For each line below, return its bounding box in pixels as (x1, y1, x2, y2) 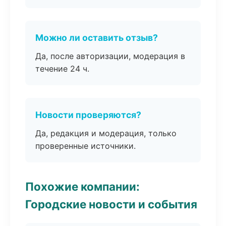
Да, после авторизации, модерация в (35, 51, 185, 61)
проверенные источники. (35, 141, 136, 151)
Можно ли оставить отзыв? (35, 32, 158, 43)
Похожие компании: (25, 180, 140, 193)
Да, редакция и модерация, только (35, 128, 177, 138)
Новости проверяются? (35, 109, 141, 120)
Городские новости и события (25, 197, 197, 211)
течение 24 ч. (35, 64, 89, 74)
